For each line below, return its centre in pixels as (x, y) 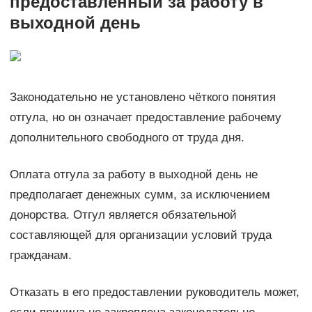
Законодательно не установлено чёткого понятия (142, 97)
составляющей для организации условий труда (140, 235)
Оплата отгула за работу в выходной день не (133, 174)
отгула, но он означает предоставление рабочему (145, 117)
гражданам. (40, 255)
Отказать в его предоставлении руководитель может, (154, 292)
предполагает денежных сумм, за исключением (140, 194)
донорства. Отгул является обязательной (123, 214)
